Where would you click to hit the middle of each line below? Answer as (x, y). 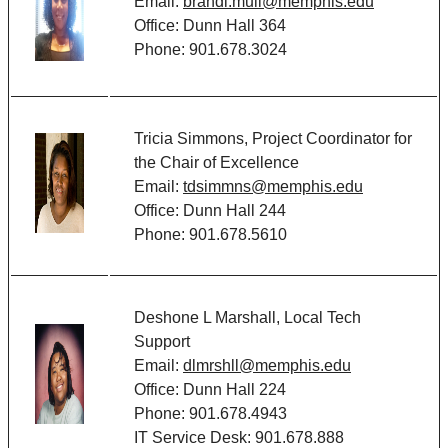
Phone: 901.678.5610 (210, 235)
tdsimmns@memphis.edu (273, 187)
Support (162, 342)
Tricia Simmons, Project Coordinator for (273, 139)
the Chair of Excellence (216, 163)
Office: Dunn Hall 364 (210, 26)
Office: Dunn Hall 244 (210, 211)
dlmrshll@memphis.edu (267, 366)
